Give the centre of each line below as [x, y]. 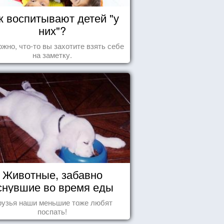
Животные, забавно [52, 174]
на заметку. [52, 55]
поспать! [52, 211]
